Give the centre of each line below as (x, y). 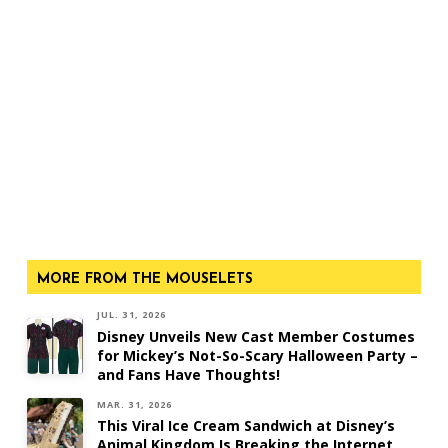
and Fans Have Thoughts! (188, 374)
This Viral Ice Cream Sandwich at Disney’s (245, 426)
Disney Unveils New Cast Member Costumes (255, 336)
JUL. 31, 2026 (131, 315)
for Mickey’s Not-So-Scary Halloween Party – (257, 355)
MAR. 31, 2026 (134, 404)
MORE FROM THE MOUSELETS (144, 280)
